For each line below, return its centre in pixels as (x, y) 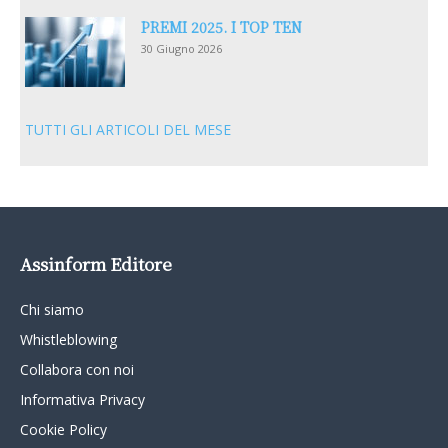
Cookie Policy (63, 429)
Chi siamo (52, 309)
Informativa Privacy (82, 399)
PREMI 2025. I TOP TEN (221, 27)
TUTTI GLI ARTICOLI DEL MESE (128, 129)
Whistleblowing (68, 339)
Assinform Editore (96, 263)
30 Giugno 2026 (181, 48)
